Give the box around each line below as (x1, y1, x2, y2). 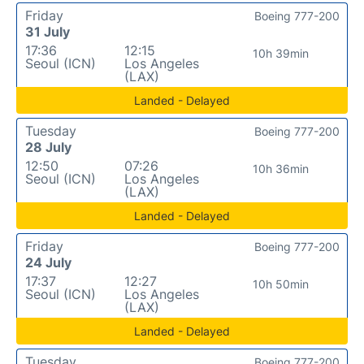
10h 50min (253, 276, 310, 291)
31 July (25, 23, 70, 40)
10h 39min (253, 45, 310, 60)
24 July (25, 253, 71, 271)
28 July (25, 138, 71, 155)
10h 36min (253, 161, 310, 175)
